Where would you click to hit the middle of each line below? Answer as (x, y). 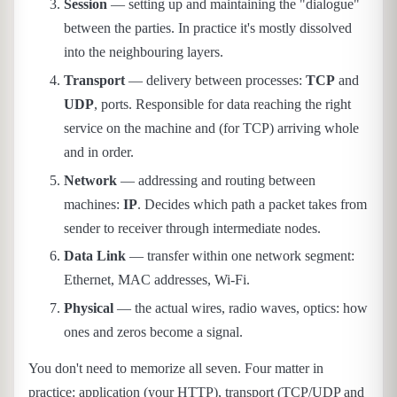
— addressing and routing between (216, 180)
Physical (89, 308)
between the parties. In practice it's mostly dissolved (208, 27)
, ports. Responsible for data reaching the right (222, 104)
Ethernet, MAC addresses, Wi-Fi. (157, 280)
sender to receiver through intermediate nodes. (192, 228)
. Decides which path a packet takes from (252, 204)
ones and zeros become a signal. (153, 332)
